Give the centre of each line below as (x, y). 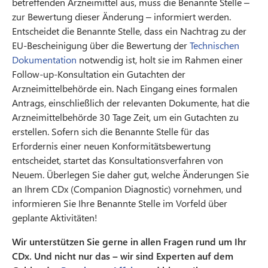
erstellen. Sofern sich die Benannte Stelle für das (111, 131)
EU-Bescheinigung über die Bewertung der (101, 45)
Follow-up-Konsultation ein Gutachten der (99, 74)
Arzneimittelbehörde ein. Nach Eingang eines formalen (125, 88)
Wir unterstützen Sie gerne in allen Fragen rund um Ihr (129, 241)
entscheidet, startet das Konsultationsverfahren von (118, 160)
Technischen (214, 45)
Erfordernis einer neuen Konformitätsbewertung (111, 145)
